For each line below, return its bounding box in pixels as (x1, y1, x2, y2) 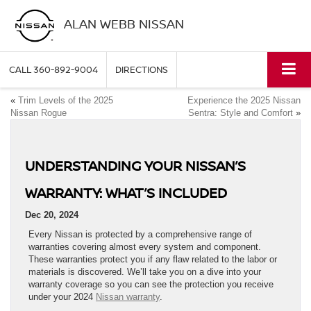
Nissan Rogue (10, 108, 67, 119)
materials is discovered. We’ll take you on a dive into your (28, 267, 261, 278)
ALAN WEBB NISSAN (63, 15, 184, 32)
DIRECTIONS (115, 63, 168, 76)
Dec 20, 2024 (25, 210, 78, 221)
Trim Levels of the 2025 (18, 95, 113, 106)
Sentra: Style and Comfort (188, 108, 293, 119)
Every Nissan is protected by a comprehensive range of (28, 229, 252, 240)
